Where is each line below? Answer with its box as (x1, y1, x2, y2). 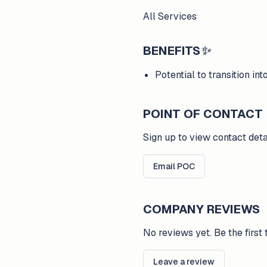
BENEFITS (143, 43, 200, 58)
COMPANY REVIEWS (143, 201, 260, 217)
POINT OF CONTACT (143, 106, 263, 122)
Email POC (153, 161, 195, 172)
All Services (143, 10, 197, 23)
